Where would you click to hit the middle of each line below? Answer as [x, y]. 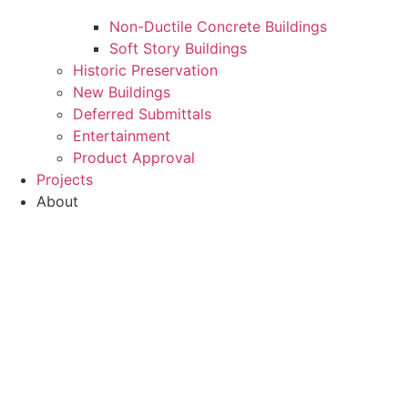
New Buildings [122, 92]
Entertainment [122, 136]
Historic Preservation [145, 71]
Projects [65, 180]
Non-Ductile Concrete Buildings [218, 27]
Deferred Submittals [142, 114]
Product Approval [134, 158]
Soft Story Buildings [178, 49]
